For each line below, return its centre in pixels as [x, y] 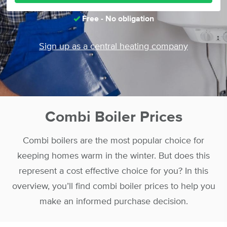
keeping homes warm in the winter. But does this [113, 156]
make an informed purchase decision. [113, 202]
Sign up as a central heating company [113, 47]
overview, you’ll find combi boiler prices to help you [113, 186]
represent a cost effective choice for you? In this [113, 171]
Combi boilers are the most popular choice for [113, 141]
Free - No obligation [117, 19]
